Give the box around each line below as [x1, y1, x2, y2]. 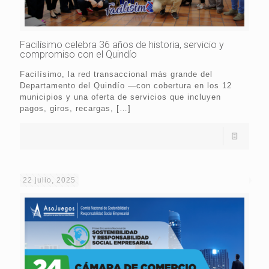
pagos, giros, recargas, [20, 104, 113, 113]
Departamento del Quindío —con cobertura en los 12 [20, 81, 232, 91]
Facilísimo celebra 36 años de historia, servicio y [20, 39, 224, 51]
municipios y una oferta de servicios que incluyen [20, 92, 221, 102]
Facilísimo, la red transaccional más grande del [20, 70, 213, 79]
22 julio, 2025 [23, 176, 76, 185]
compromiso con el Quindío [20, 49, 137, 61]
